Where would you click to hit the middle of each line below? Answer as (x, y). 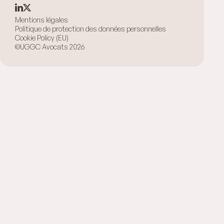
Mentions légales (41, 20)
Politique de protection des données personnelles (90, 29)
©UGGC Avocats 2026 (50, 47)
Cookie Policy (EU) (42, 38)
